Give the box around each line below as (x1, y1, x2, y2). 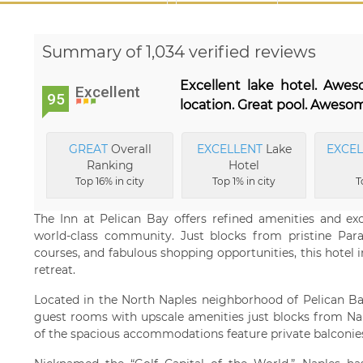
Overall (107, 141, 152, 156)
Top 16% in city (75, 174, 145, 187)
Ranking (86, 157, 134, 173)
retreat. (34, 262, 75, 277)
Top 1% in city (212, 174, 276, 187)
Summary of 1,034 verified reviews (42, 41, 316, 62)
